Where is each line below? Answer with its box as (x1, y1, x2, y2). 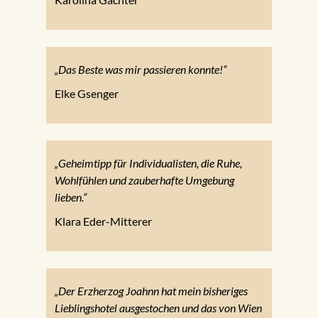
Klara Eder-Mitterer (54, 214, 152, 229)
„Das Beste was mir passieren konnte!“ (54, 62, 226, 77)
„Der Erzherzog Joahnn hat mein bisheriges (54, 284, 248, 298)
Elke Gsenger (54, 87, 119, 101)
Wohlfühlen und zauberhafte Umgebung (54, 173, 234, 187)
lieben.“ (54, 190, 87, 204)
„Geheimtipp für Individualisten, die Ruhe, (54, 156, 242, 170)
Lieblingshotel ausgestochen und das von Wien (54, 301, 262, 315)
